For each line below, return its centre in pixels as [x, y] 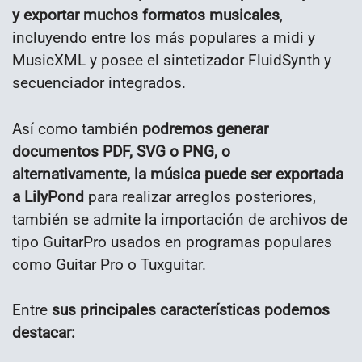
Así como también [75, 128]
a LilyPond [48, 196]
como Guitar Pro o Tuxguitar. [109, 264]
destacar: [44, 333]
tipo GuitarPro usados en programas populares [172, 242]
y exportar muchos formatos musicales [146, 15]
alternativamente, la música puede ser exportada [178, 174]
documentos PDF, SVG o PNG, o [121, 151]
